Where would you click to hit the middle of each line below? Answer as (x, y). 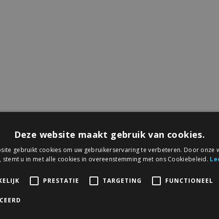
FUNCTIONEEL (189, 181)
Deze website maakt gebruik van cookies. (109, 134)
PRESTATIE (61, 181)
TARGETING (122, 181)
